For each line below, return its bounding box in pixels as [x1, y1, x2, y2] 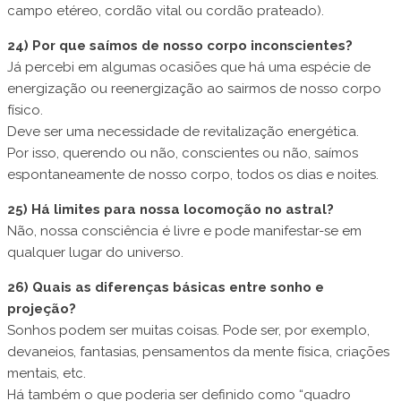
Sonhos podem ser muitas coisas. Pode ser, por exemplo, [7, 322, 370, 339]
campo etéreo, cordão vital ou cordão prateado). [7, 3, 324, 20]
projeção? [7, 301, 76, 318]
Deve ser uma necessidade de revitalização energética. [7, 124, 359, 141]
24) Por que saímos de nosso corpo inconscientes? [7, 38, 353, 55]
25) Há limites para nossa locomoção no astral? [7, 201, 334, 218]
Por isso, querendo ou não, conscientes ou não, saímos [7, 145, 358, 162]
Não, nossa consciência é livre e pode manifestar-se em [7, 223, 362, 240]
